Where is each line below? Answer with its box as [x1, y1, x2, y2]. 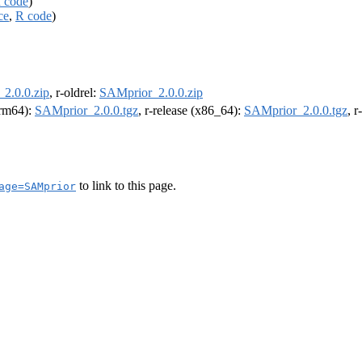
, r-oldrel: [49, 86, 99, 100]
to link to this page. [76, 178, 176, 192]
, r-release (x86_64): [138, 103, 244, 118]
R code [15, 8, 52, 23]
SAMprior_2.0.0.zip [99, 86, 203, 100]
